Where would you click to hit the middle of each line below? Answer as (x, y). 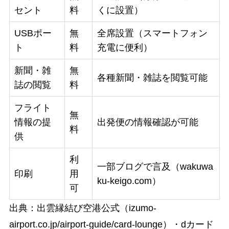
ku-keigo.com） (129, 181)
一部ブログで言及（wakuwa (155, 167)
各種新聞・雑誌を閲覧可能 (152, 78)
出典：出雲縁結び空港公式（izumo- (83, 208)
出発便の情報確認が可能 (147, 122)
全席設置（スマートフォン (152, 33)
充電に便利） (124, 48)
